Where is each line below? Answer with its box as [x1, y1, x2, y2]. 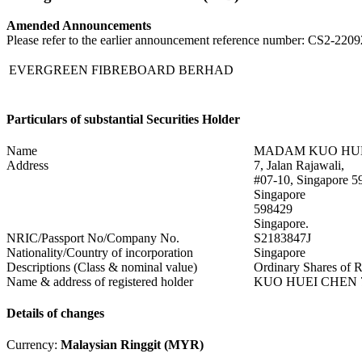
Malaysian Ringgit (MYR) [61, 338, 204, 352]
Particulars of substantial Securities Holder [6, 112, 240, 126]
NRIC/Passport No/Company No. [6, 230, 179, 245]
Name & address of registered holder [6, 274, 193, 288]
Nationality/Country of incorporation [6, 245, 193, 259]
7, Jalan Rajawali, [254, 158, 344, 172]
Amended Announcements [6, 19, 151, 33]
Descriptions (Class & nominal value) [6, 259, 197, 274]
